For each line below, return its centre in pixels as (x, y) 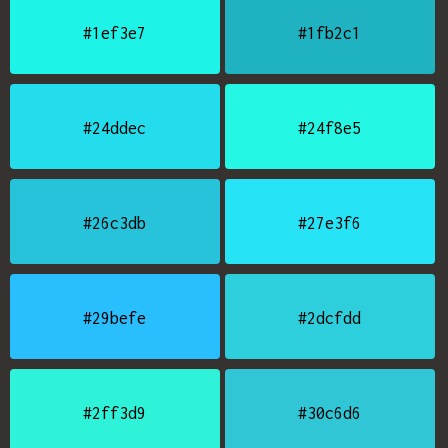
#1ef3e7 (115, 33)
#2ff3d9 (115, 413)
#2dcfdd (330, 318)
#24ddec (115, 128)
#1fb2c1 (330, 33)
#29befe (115, 318)
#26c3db (115, 223)
